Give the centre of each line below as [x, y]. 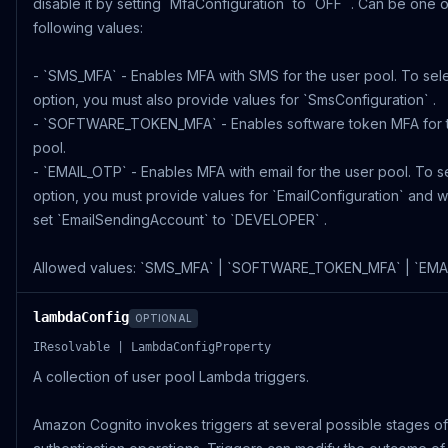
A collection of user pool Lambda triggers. [171, 376]
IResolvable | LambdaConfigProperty [152, 347]
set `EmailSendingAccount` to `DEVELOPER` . [180, 219]
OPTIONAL [163, 318]
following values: [88, 27]
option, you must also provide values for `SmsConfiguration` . [234, 99]
